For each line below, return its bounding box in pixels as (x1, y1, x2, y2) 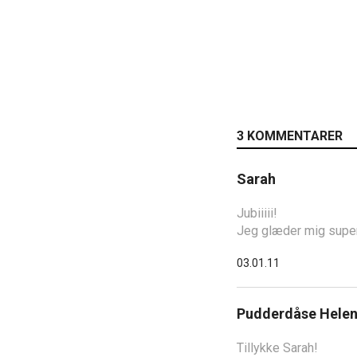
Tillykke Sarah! (237, 339, 318, 355)
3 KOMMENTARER (237, 127, 343, 143)
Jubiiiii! (237, 205, 277, 221)
